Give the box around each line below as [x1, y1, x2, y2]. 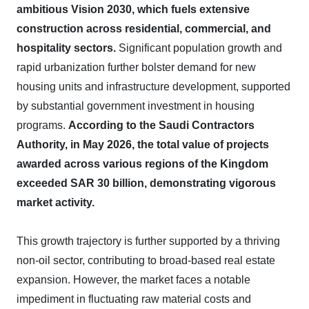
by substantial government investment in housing [17, 100, 255, 112]
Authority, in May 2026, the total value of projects [17, 139, 269, 150]
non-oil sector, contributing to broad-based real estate [17, 255, 275, 266]
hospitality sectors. [17, 42, 116, 54]
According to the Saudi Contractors [68, 119, 255, 131]
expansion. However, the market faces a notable [17, 274, 250, 286]
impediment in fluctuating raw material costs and [17, 293, 251, 305]
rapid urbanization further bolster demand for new [17, 61, 256, 73]
